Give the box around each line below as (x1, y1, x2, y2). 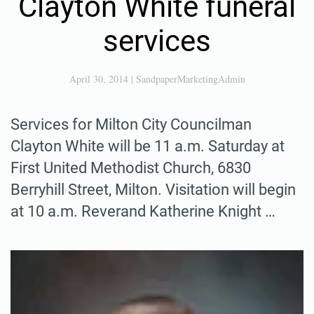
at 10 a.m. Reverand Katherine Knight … (11, 202, 275, 220)
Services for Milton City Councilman (11, 115, 252, 133)
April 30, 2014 (69, 71, 128, 86)
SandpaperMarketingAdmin (135, 71, 245, 86)
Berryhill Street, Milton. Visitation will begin (11, 180, 296, 198)
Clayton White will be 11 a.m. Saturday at (11, 137, 285, 155)
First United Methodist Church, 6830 (11, 158, 251, 177)
